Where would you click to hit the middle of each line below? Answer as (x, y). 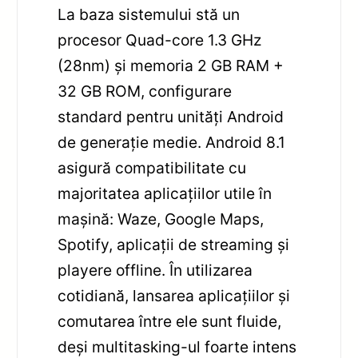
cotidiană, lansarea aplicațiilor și (174, 296)
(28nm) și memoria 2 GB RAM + (171, 66)
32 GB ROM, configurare (145, 91)
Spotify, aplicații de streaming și (174, 245)
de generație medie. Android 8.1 (172, 143)
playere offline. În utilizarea (155, 270)
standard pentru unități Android (171, 117)
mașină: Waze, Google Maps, (161, 219)
